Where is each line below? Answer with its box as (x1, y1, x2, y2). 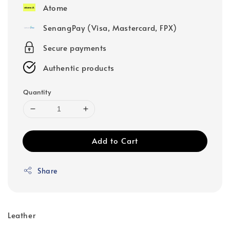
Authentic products (43, 62, 114, 73)
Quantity (23, 87, 51, 97)
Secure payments (43, 42, 107, 53)
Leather (8, 209, 41, 220)
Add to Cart (92, 135, 138, 146)
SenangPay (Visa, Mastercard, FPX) (43, 22, 177, 33)
